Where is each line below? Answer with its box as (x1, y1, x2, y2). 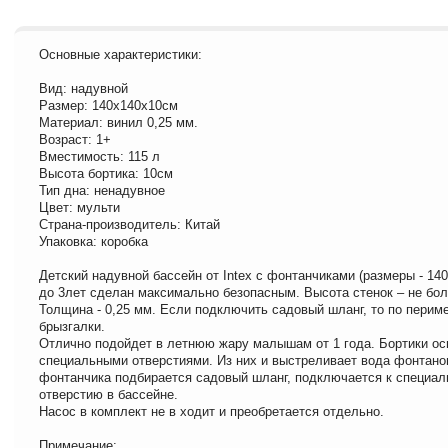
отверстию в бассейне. (39, 386, 178, 402)
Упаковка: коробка (39, 233, 148, 249)
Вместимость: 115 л (39, 148, 160, 164)
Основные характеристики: (39, 46, 202, 62)
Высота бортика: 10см (39, 165, 173, 181)
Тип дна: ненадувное (39, 182, 165, 198)
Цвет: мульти (39, 199, 120, 215)
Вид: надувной (39, 80, 128, 96)
